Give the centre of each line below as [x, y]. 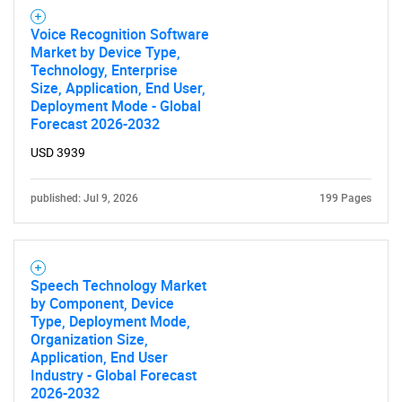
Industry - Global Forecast [114, 375]
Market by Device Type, [105, 52]
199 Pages [345, 198]
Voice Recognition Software [120, 34]
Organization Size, [89, 339]
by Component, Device [102, 303]
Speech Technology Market [118, 285]
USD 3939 [58, 153]
